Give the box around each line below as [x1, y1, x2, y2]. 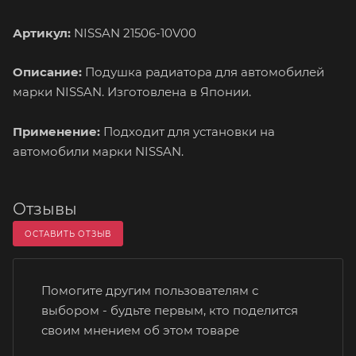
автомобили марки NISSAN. [13, 144, 184, 160]
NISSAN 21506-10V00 [71, 25, 196, 41]
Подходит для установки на [100, 124, 275, 140]
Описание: [13, 64, 82, 80]
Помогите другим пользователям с [41, 283, 258, 299]
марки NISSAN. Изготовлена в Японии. [13, 84, 251, 100]
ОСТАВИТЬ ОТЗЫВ [25, 229, 112, 240]
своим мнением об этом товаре [41, 323, 239, 339]
